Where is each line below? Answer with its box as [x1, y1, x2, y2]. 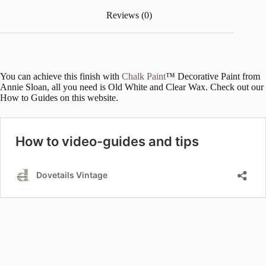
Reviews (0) [106, 9, 152, 20]
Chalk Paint [122, 71, 166, 82]
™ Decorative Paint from [166, 71, 260, 82]
